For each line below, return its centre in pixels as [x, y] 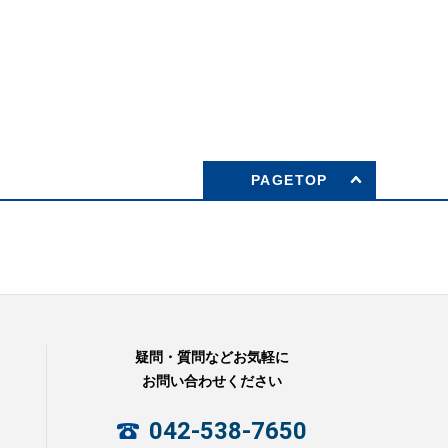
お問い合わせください [211, 380]
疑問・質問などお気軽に [211, 356]
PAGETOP [289, 179]
